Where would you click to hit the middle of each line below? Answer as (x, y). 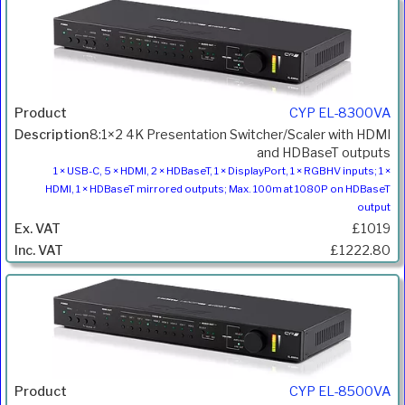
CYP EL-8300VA (340, 113)
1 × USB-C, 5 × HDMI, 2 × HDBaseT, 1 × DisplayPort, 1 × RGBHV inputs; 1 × (222, 170)
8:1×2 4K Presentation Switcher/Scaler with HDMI (240, 134)
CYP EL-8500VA (340, 392)
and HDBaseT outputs (324, 152)
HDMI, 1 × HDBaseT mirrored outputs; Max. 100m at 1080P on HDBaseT (218, 188)
